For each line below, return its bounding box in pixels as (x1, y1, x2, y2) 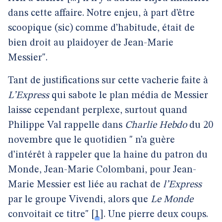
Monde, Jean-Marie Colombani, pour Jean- (8, 165, 196, 175)
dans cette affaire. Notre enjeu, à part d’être (8, 8, 195, 18)
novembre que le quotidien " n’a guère (8, 135, 175, 145)
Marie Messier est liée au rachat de (8, 180, 163, 190)
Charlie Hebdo (125, 120, 187, 130)
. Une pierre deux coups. (104, 210, 208, 220)
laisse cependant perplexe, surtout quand (8, 106, 187, 115)
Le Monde (151, 195, 193, 205)
